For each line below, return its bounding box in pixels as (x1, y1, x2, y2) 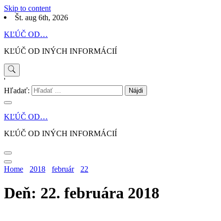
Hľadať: (4, 86, 30, 95)
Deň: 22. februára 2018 (4, 184, 159, 202)
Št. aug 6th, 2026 (15, 13, 68, 22)
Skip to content (4, 4, 51, 12)
